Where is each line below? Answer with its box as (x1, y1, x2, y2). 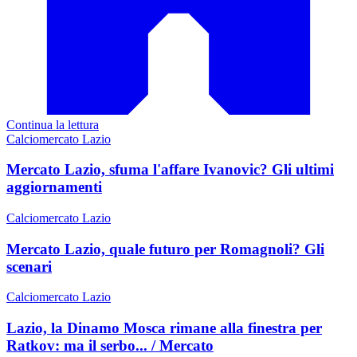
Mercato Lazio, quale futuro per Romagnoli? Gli (6, 240, 324, 257)
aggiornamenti (6, 178, 102, 196)
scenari (6, 257, 52, 275)
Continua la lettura (6, 117, 99, 131)
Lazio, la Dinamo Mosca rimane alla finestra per (6, 320, 322, 337)
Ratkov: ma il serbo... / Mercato (6, 337, 214, 355)
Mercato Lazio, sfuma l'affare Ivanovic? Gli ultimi (6, 161, 334, 178)
